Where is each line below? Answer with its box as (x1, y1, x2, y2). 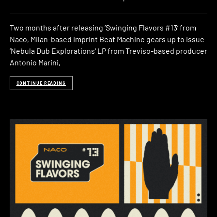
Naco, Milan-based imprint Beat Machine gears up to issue (10, 34, 204, 44)
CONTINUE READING (16, 80, 66, 86)
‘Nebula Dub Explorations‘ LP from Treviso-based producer (10, 46, 207, 55)
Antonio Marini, (10, 57, 61, 67)
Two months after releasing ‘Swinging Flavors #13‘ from (10, 22, 196, 32)
